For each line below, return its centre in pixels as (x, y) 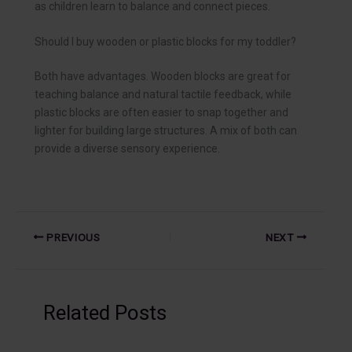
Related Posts (105, 312)
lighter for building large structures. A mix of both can (166, 131)
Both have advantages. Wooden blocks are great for (163, 77)
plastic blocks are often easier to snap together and (161, 113)
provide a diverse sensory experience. (127, 149)
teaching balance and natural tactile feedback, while (163, 95)
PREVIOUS (72, 237)
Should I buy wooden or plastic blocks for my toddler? (165, 42)
